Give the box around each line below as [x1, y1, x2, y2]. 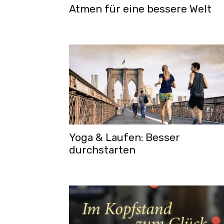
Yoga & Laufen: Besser [69, 131, 180, 143]
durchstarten [69, 143, 135, 156]
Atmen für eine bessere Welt [69, 2, 211, 15]
